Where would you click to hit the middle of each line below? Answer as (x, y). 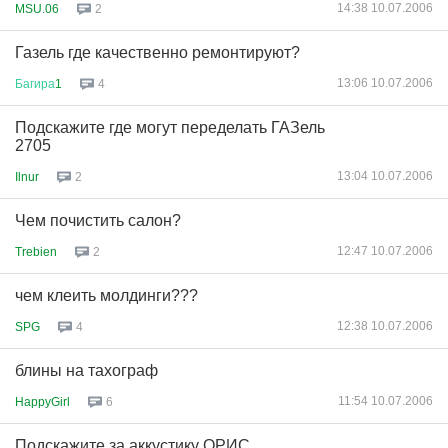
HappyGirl (42, 401)
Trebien (36, 251)
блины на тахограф (86, 370)
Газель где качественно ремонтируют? (157, 52)
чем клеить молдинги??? (106, 295)
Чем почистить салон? (98, 220)
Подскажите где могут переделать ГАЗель (170, 127)
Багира (35, 83)
